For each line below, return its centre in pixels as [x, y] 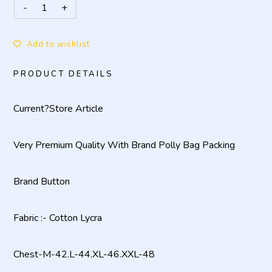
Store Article [76, 109]
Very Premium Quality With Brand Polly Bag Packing [124, 145]
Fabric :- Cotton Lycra [58, 218]
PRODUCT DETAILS [63, 74]
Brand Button [42, 182]
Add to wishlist [58, 44]
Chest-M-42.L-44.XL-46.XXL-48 [84, 254]
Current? [31, 109]
